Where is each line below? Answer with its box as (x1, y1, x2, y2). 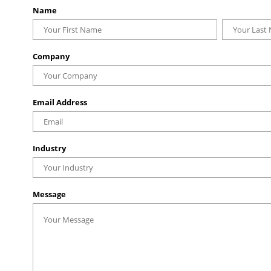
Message (32, 188, 66, 200)
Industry (32, 142, 66, 154)
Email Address (32, 96, 87, 108)
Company (32, 50, 70, 62)
